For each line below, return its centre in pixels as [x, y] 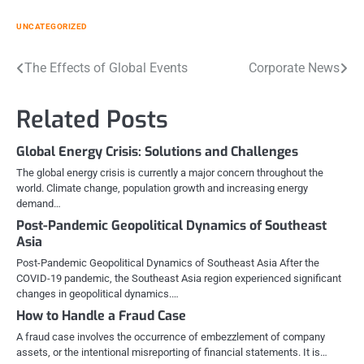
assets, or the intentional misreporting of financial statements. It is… [172, 352]
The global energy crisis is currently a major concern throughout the [170, 172]
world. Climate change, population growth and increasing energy [162, 188]
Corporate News [294, 67]
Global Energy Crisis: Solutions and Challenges [157, 151]
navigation [63, 101]
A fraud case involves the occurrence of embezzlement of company [171, 336]
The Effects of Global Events [106, 67]
